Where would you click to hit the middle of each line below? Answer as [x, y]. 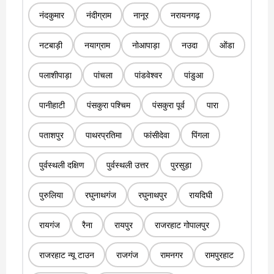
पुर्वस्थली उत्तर [127, 165]
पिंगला [200, 135]
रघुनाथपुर [152, 194]
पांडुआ [193, 75]
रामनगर [171, 254]
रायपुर [123, 224]
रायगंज [49, 224]
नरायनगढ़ [185, 15]
